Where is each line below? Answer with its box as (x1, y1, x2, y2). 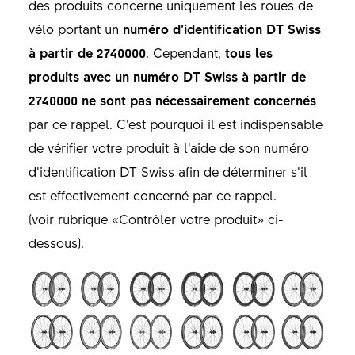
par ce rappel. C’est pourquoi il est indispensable (28, 114, 323, 132)
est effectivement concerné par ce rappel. (28, 185, 277, 204)
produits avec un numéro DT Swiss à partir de (28, 67, 306, 85)
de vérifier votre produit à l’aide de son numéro (28, 138, 309, 156)
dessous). (28, 233, 84, 251)
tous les (224, 43, 273, 61)
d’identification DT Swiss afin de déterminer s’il (28, 162, 307, 180)
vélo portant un (28, 19, 123, 37)
